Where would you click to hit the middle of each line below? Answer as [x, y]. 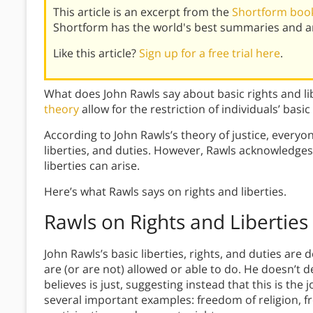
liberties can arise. [92, 165]
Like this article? [96, 53]
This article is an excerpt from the [143, 12]
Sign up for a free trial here [210, 53]
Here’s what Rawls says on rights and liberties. [165, 191]
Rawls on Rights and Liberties [176, 221]
